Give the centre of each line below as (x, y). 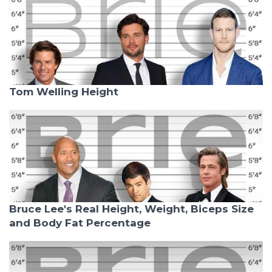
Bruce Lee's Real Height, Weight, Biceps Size (131, 209)
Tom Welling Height (64, 92)
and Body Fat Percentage (80, 223)
